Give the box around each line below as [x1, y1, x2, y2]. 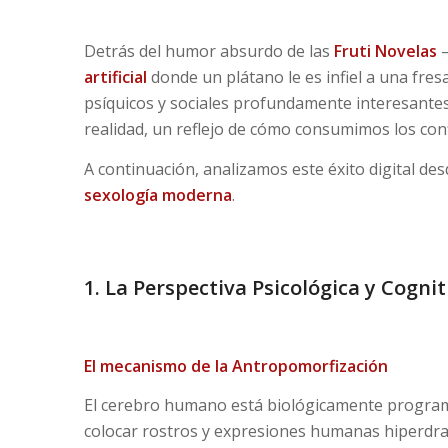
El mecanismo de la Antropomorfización [83, 354, 388, 377]
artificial [83, 66, 147, 89]
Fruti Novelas [333, 40, 437, 63]
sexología [83, 183, 158, 206]
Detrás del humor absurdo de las [83, 40, 334, 63]
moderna [157, 183, 232, 206]
